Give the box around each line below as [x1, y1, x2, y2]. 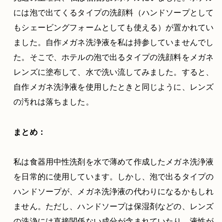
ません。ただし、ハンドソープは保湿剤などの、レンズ [13, 201, 214, 212]
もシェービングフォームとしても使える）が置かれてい [13, 22, 214, 33]
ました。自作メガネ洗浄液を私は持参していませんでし [13, 37, 214, 48]
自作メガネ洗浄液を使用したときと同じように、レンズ [13, 82, 214, 92]
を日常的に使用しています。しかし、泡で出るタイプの [13, 171, 214, 182]
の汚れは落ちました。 [13, 97, 94, 107]
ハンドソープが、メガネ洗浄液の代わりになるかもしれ [13, 186, 214, 197]
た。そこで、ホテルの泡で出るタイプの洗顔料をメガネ [13, 52, 214, 62]
